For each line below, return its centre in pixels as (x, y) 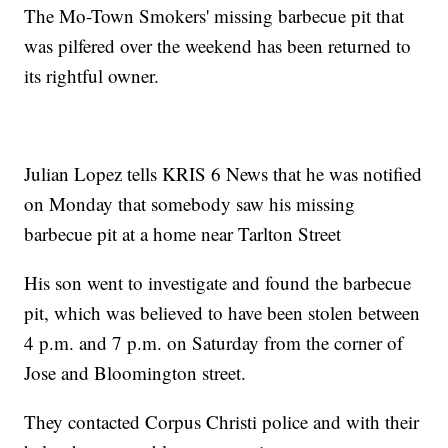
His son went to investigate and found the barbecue (218, 282)
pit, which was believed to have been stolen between (222, 312)
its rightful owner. (92, 75)
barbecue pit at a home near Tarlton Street (183, 233)
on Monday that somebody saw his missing (190, 203)
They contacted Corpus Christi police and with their (222, 421)
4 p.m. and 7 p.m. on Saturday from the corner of (214, 342)
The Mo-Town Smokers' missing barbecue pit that (214, 15)
